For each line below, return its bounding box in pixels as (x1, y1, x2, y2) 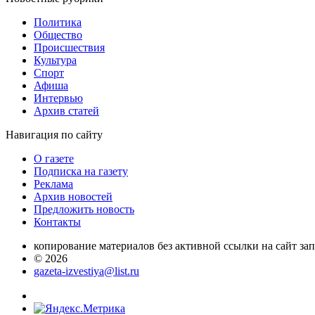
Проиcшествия (34, 41, 105, 53)
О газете (34, 152, 74, 165)
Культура (34, 53, 77, 66)
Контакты (34, 215, 81, 228)
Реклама (34, 177, 73, 190)
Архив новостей (34, 190, 112, 202)
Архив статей (34, 104, 99, 117)
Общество (34, 28, 82, 41)
